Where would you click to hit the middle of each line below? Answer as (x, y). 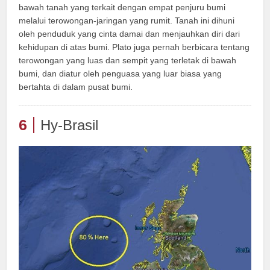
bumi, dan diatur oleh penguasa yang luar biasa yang (121, 73)
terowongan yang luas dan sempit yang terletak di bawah (128, 60)
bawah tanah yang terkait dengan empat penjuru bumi (122, 7)
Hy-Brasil (70, 125)
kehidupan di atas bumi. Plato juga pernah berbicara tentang (134, 47)
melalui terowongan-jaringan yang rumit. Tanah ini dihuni (127, 20)
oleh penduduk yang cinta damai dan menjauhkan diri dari (130, 33)
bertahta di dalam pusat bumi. (76, 86)
